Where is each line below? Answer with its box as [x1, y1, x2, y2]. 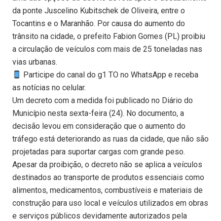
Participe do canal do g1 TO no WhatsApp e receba [21, 70, 199, 80]
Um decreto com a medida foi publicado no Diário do [12, 96, 193, 106]
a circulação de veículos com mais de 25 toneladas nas [12, 44, 202, 54]
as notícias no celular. [12, 83, 86, 93]
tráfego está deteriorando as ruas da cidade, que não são [12, 134, 209, 144]
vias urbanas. [12, 57, 57, 67]
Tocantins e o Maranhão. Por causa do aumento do [12, 19, 185, 29]
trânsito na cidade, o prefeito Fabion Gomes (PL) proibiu [12, 32, 205, 41]
